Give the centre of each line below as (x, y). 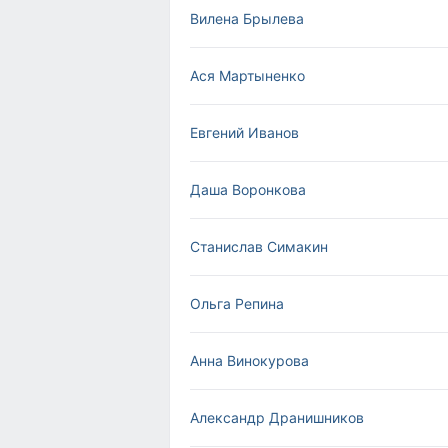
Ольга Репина (237, 303)
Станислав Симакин (259, 246)
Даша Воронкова (248, 189)
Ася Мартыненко (247, 75)
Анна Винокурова (249, 360)
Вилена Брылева (247, 18)
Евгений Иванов (244, 132)
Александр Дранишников (277, 417)
